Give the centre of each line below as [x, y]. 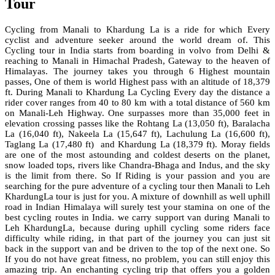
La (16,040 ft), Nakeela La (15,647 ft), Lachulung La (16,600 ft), [137, 134]
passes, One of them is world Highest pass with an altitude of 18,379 [137, 82]
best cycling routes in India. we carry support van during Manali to [137, 218]
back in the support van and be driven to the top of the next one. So [137, 249]
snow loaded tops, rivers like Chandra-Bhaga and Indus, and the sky [137, 165]
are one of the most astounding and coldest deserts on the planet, [137, 155]
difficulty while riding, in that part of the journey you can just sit [137, 238]
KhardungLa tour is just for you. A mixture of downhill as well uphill [137, 197]
